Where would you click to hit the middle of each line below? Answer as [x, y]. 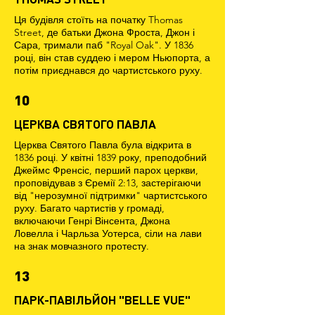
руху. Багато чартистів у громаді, [89, 208]
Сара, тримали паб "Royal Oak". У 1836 [104, 45]
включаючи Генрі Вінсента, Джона [92, 221]
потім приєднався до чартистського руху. [108, 70]
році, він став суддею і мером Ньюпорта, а [112, 58]
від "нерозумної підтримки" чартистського [111, 195]
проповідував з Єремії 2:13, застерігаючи [108, 183]
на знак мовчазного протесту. [82, 246]
